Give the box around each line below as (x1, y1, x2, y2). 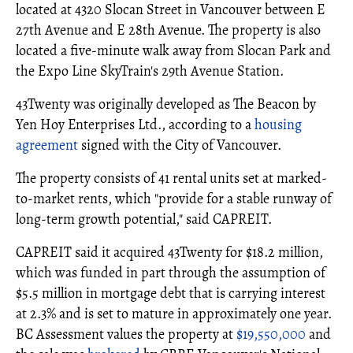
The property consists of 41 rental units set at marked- (16, 169, 327, 188)
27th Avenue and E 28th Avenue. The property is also (16, 20, 321, 40)
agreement (16, 136, 78, 155)
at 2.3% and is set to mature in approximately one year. (16, 304, 332, 324)
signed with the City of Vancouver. (78, 136, 281, 155)
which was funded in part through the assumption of (16, 263, 325, 283)
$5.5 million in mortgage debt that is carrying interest (16, 284, 325, 303)
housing (255, 115, 302, 135)
